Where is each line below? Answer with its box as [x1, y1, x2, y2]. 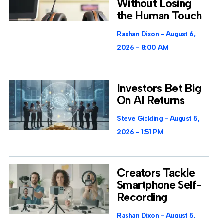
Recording [117, 190, 167, 204]
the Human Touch [117, 9, 202, 23]
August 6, [164, 30, 195, 38]
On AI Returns [117, 93, 184, 108]
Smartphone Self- [117, 178, 201, 192]
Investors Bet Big [117, 81, 201, 95]
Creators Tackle [117, 165, 195, 180]
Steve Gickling [117, 114, 164, 123]
